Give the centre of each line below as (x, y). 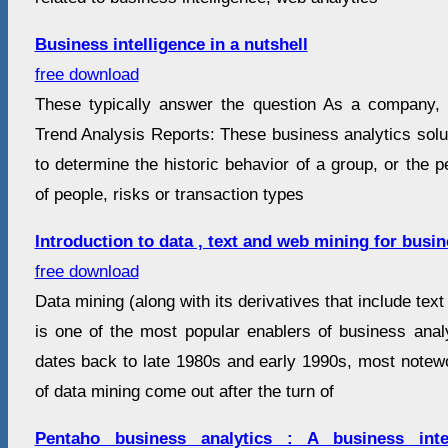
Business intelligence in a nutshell (171, 45)
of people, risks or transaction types (169, 195)
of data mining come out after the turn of (184, 392)
